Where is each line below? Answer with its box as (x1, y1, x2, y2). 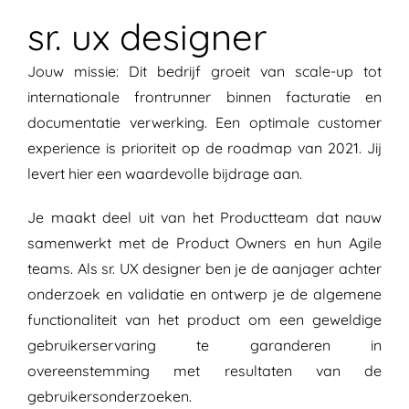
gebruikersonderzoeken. (27, 387, 192, 406)
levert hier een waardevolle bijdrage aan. (27, 164, 302, 184)
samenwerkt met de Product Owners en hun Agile (27, 234, 382, 253)
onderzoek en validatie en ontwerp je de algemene (27, 285, 382, 304)
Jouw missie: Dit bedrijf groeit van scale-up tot (27, 62, 382, 81)
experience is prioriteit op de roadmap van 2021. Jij (27, 139, 382, 158)
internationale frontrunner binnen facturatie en (27, 88, 382, 107)
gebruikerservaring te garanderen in (27, 336, 382, 355)
